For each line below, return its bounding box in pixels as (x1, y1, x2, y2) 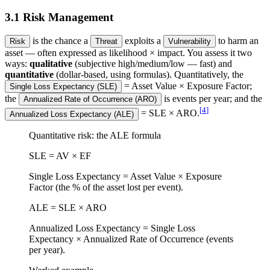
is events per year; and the (164, 93, 262, 104)
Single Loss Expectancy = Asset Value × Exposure (29, 171, 222, 181)
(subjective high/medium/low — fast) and (75, 58, 232, 69)
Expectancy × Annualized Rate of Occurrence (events (29, 233, 233, 244)
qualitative (30, 58, 72, 69)
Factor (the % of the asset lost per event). (29, 181, 183, 192)
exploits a (125, 36, 163, 46)
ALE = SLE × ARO (29, 202, 107, 213)
